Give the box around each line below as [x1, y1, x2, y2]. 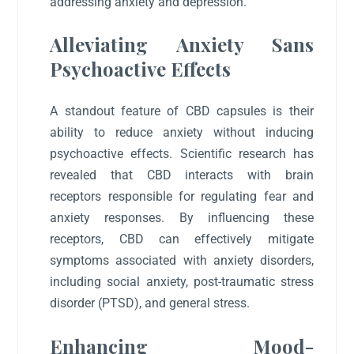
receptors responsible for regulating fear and [50, 189, 314, 205]
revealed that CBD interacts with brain [50, 168, 314, 183]
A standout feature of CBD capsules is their [50, 104, 314, 119]
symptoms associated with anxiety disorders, [50, 253, 314, 269]
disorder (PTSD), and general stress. [50, 296, 250, 311]
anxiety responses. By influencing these [50, 210, 314, 226]
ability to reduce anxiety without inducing [50, 125, 314, 141]
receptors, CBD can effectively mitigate [50, 232, 314, 247]
